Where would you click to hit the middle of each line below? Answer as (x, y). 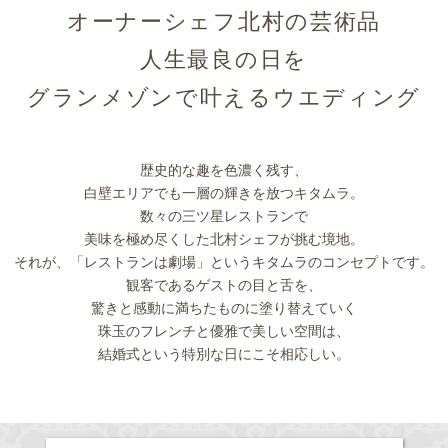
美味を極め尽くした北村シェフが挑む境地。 (224, 238)
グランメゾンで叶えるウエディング (224, 97)
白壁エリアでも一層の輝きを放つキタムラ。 (224, 192)
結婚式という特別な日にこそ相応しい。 (224, 353)
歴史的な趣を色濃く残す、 (224, 169)
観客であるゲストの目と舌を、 (224, 284)
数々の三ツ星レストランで (224, 215)
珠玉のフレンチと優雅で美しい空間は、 (224, 330)
